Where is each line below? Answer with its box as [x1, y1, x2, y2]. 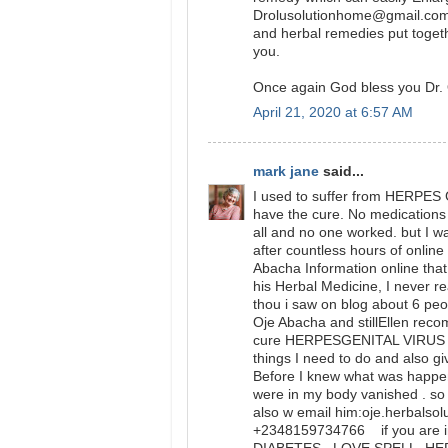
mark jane [253, 164, 319, 180]
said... [319, 164, 364, 180]
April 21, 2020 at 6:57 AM [253, 104, 413, 120]
